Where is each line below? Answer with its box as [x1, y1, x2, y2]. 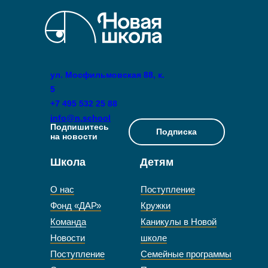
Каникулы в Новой [141, 217, 217, 227]
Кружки [141, 200, 170, 211]
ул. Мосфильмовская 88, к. [50, 70, 165, 80]
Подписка [156, 127, 197, 136]
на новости [50, 132, 98, 141]
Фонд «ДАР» [50, 200, 101, 211]
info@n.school [50, 113, 111, 123]
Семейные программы [141, 249, 232, 259]
